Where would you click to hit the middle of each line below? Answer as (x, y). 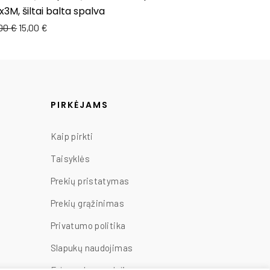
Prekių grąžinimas (87, 203)
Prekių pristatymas (90, 181)
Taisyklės (70, 159)
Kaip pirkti (72, 137)
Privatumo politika (88, 226)
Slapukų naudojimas (92, 248)
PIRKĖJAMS (80, 105)
